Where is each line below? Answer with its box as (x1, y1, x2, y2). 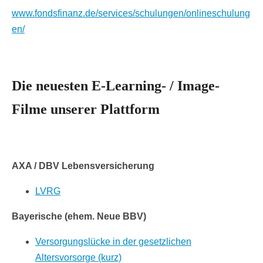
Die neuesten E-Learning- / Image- (12, 78, 220, 94)
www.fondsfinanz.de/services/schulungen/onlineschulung (12, 8, 250, 19)
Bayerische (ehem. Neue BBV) (12, 211, 146, 222)
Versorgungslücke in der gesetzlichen (35, 237, 191, 247)
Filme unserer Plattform (12, 102, 160, 117)
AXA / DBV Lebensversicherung (12, 161, 154, 171)
